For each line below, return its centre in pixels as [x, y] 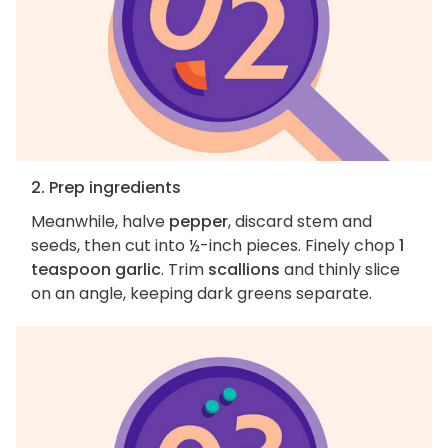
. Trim [184, 270]
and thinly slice [340, 270]
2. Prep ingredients [106, 188]
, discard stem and [300, 222]
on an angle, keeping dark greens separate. [201, 294]
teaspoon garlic [96, 270]
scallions [244, 270]
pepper [198, 222]
